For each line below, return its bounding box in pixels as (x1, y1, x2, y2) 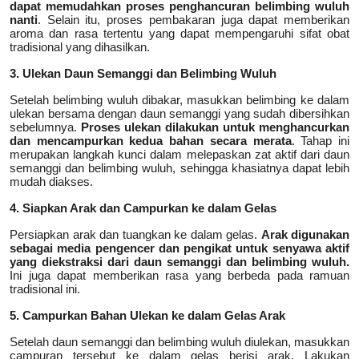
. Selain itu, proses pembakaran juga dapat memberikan (38, 12, 349, 26)
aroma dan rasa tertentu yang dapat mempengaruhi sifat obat (10, 26, 349, 40)
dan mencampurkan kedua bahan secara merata (10, 133, 292, 147)
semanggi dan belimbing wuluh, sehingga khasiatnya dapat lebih (10, 160, 349, 175)
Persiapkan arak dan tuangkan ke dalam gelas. (10, 227, 261, 241)
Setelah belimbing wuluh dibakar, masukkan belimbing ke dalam (10, 92, 349, 107)
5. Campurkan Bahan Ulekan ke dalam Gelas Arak (10, 308, 285, 322)
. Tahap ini (291, 133, 350, 147)
